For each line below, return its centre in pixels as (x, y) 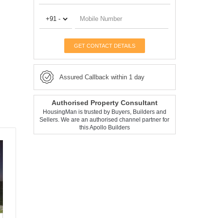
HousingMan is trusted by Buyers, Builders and (104, 112)
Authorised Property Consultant (104, 102)
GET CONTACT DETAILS (104, 45)
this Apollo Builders (104, 127)
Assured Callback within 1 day (102, 77)
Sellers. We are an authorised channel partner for (105, 119)
